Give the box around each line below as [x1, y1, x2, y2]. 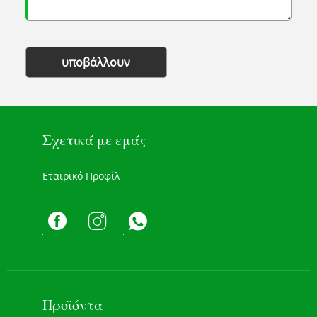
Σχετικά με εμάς [42, 129, 146, 149]
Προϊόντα [42, 294, 103, 314]
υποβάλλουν [62, 54, 131, 70]
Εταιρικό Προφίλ [42, 168, 120, 183]
